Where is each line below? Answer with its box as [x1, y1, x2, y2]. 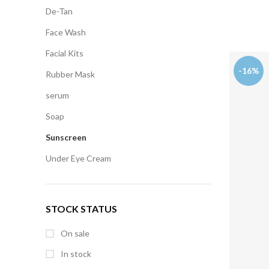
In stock [59, 249, 91, 259]
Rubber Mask [46, 69, 95, 79]
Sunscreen [46, 132, 86, 142]
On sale [59, 228, 89, 238]
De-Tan [46, 6, 73, 16]
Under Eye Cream [46, 153, 111, 163]
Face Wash [46, 27, 86, 37]
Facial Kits [46, 48, 83, 58]
